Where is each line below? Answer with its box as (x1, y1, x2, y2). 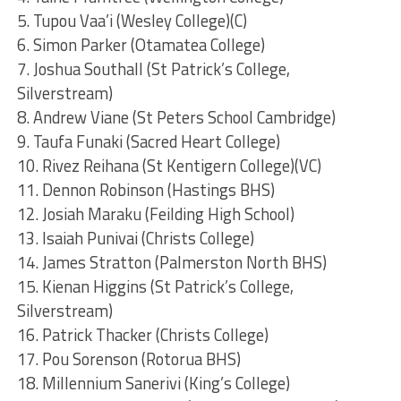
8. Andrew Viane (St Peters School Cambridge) (16, 105, 336, 131)
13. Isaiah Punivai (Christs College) (16, 226, 254, 252)
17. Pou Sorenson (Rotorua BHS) (16, 346, 241, 372)
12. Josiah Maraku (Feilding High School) (16, 201, 294, 227)
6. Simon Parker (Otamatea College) (16, 32, 265, 58)
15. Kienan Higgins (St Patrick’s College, (16, 274, 294, 300)
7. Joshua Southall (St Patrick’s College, (16, 56, 290, 82)
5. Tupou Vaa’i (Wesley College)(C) (16, 8, 247, 34)
